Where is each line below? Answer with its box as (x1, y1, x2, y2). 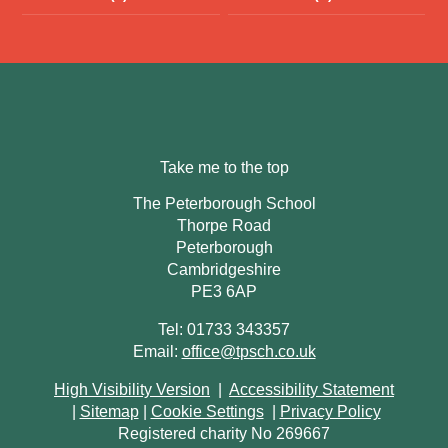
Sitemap (79, 403, 139, 421)
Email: (132, 343, 182, 361)
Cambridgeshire (167, 261, 281, 279)
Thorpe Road (177, 217, 271, 235)
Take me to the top (159, 159, 289, 177)
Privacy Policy (279, 403, 381, 421)
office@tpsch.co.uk (181, 343, 316, 361)
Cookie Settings (150, 403, 264, 421)
